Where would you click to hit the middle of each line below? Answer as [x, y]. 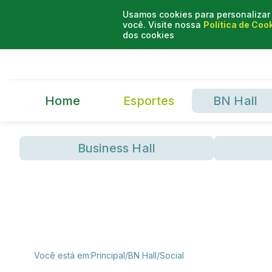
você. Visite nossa [162, 25]
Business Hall [117, 148]
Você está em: [63, 255]
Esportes [149, 100]
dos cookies [148, 35]
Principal [108, 255]
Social [172, 255]
